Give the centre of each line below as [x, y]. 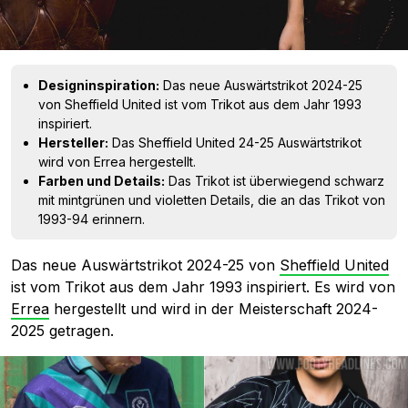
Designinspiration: [99, 85]
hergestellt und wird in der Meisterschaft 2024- [214, 308]
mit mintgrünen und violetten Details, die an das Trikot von [212, 199]
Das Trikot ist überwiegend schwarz [275, 180]
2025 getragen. [62, 330]
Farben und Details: [102, 180]
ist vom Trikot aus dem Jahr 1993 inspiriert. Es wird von [203, 286]
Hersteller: [73, 142]
